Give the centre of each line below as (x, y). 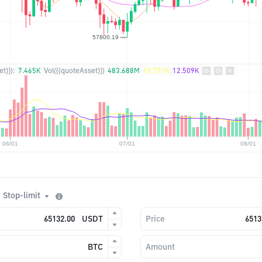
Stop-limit (22, 196)
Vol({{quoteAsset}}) (74, 70)
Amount (160, 247)
